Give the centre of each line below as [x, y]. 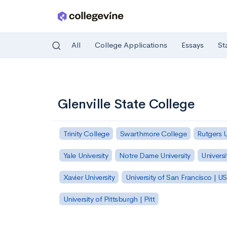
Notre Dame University [155, 155]
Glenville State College [126, 104]
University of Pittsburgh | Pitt [109, 199]
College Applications [131, 45]
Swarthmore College [153, 133]
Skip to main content [46, 79]
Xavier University [89, 177]
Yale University [86, 155]
